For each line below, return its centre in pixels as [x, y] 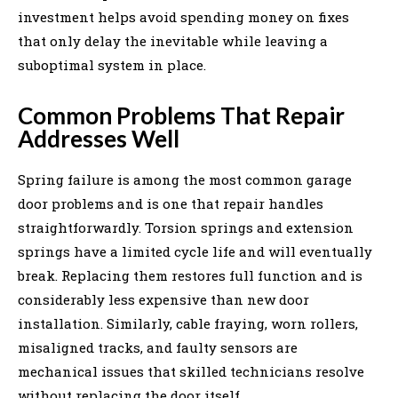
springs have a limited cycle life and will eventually [195, 251]
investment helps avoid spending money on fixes [183, 16]
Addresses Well [99, 138]
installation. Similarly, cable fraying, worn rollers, [188, 323]
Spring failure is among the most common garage [185, 179]
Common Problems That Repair [181, 115]
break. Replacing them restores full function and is [190, 275]
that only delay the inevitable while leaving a [173, 40]
